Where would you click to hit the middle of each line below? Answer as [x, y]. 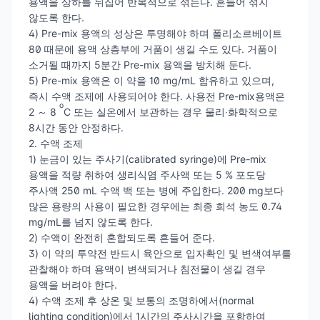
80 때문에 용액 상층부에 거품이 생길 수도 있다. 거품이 [153, 49]
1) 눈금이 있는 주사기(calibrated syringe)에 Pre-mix [147, 159]
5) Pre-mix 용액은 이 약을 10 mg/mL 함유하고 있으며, [151, 80]
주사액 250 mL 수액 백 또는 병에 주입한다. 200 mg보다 [156, 190]
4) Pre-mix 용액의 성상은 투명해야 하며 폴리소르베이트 [155, 33]
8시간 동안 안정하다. [76, 127]
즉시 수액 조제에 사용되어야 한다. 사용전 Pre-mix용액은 [157, 96]
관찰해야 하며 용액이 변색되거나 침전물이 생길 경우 [147, 269]
